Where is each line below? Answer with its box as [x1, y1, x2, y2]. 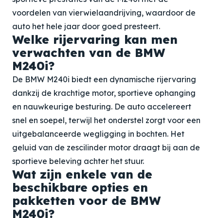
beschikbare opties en [12, 180, 148, 195]
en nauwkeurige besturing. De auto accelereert [12, 102, 191, 111]
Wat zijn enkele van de [12, 167, 152, 182]
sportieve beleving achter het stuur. [12, 156, 144, 166]
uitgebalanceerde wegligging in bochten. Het [12, 129, 184, 139]
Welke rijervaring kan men [12, 32, 178, 47]
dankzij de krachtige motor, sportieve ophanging [12, 88, 196, 98]
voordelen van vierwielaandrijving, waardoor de [12, 8, 196, 18]
